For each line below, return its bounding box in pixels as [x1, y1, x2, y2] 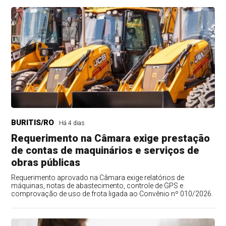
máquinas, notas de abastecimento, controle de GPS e [11, 182, 184, 190]
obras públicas [11, 156, 81, 169]
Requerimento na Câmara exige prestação [11, 132, 210, 145]
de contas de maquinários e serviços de [11, 144, 200, 157]
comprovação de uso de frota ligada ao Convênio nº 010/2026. [11, 190, 213, 198]
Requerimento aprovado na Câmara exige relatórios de [11, 174, 185, 182]
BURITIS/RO [11, 118, 54, 128]
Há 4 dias [59, 120, 85, 127]
